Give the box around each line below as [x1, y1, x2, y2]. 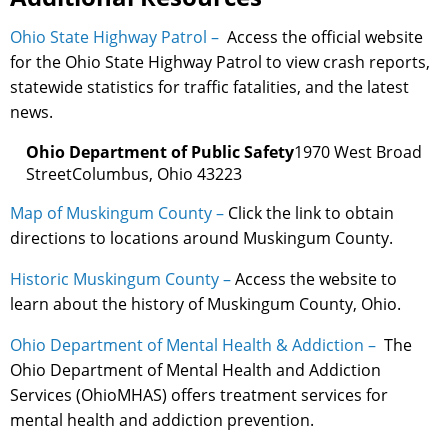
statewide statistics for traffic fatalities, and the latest [10, 76, 409, 99]
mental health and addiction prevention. [10, 409, 314, 432]
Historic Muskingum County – [10, 268, 235, 291]
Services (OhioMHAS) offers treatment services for [10, 384, 388, 407]
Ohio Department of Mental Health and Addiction [10, 359, 381, 382]
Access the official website [219, 26, 423, 49]
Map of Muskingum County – [10, 202, 224, 225]
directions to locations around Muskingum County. [10, 227, 393, 250]
